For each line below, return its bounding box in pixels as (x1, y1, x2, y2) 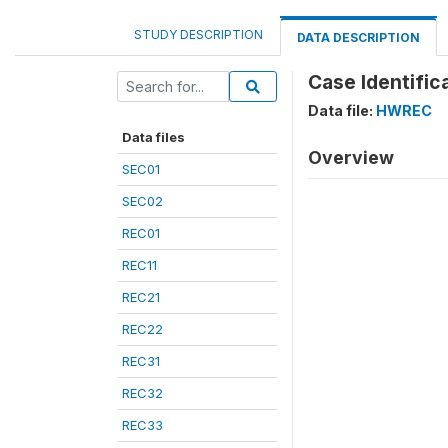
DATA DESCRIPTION (297, 30, 420, 45)
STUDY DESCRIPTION (134, 27, 263, 42)
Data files (122, 129, 185, 145)
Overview (308, 147, 394, 168)
